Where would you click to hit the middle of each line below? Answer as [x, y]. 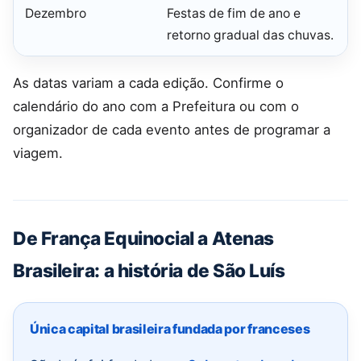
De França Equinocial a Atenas [143, 239]
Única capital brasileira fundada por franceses [170, 329]
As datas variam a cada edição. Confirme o [148, 83]
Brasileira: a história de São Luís [149, 271]
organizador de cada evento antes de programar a [172, 129]
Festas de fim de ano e [234, 14]
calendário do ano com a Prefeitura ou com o [156, 106]
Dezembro [56, 14]
